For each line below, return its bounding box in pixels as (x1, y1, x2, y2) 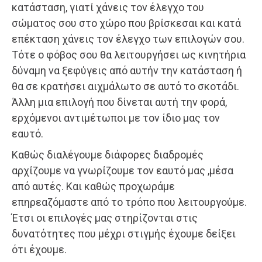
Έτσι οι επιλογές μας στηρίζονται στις (12, 211, 198, 224)
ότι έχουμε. (12, 243, 67, 256)
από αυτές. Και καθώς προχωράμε (12, 180, 175, 192)
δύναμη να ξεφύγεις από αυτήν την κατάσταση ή (12, 64, 242, 77)
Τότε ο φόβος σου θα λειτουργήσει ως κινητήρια (12, 48, 246, 61)
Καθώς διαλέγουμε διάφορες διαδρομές (12, 148, 204, 161)
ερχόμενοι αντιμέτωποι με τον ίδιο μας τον (12, 111, 220, 124)
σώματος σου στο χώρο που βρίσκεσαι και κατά (12, 16, 241, 29)
